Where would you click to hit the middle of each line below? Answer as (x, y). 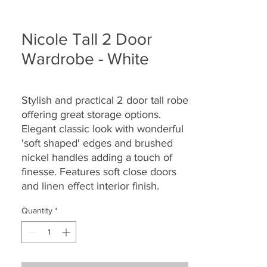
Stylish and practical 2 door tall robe (105, 100)
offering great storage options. (91, 114)
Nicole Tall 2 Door (87, 39)
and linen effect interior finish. (90, 186)
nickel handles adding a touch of (97, 157)
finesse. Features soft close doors (99, 171)
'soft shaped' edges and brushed (97, 143)
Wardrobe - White (85, 58)
